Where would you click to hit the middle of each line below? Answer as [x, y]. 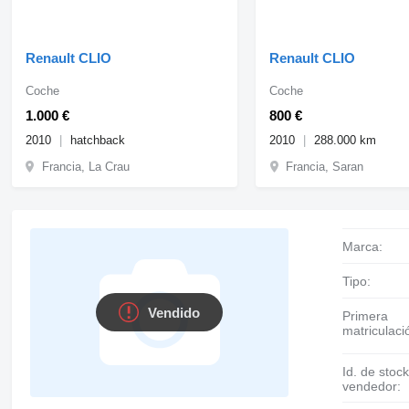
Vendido [174, 312]
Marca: [368, 246]
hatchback [97, 140]
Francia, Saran [325, 166]
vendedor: [372, 386]
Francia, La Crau [85, 166]
